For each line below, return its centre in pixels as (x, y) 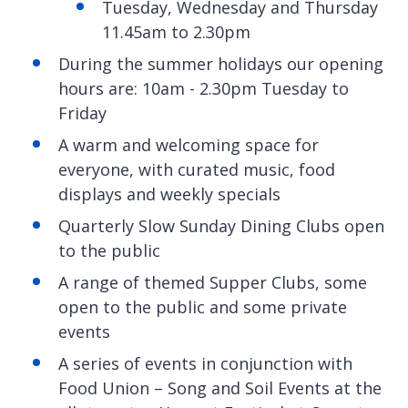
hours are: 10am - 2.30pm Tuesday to (204, 88)
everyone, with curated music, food (197, 169)
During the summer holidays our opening (221, 63)
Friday (82, 112)
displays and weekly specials (169, 194)
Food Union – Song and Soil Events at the (220, 388)
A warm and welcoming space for (189, 144)
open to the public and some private (203, 306)
